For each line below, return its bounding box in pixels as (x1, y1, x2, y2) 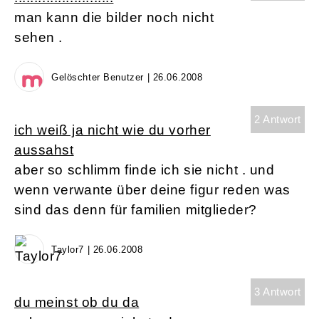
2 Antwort (253, 113, 301, 126)
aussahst (14, 142, 74, 158)
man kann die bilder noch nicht (14, 10, 214, 26)
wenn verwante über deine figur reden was (14, 182, 291, 198)
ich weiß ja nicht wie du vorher (14, 122, 211, 138)
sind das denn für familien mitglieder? (14, 202, 257, 218)
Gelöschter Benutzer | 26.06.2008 (51, 72, 203, 83)
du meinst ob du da (14, 295, 140, 310)
